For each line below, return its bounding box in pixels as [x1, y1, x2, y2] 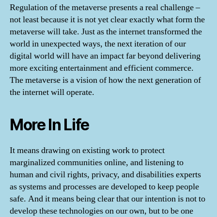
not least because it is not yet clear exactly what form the [10, 14, 205, 25]
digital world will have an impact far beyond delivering [10, 50, 201, 62]
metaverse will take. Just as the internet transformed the [10, 26, 202, 37]
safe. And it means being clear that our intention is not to [10, 193, 205, 204]
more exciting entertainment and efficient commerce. [10, 62, 194, 74]
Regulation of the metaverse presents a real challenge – [10, 1, 200, 13]
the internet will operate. [10, 86, 94, 98]
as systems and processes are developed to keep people [10, 181, 199, 192]
